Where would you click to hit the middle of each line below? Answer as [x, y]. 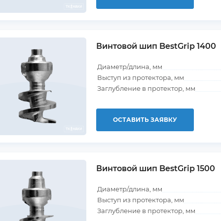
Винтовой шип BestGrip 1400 [156, 46]
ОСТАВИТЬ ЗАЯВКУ [145, 120]
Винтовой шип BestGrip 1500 [156, 168]
